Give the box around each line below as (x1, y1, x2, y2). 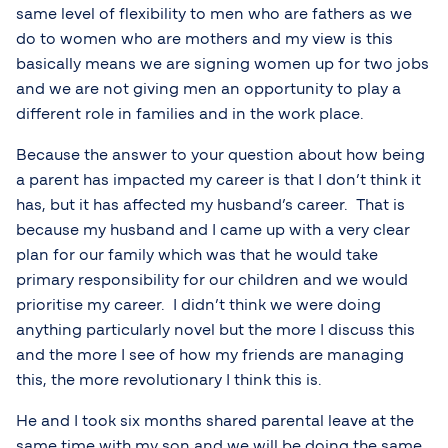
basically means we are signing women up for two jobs (16, 56, 429, 73)
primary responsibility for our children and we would (16, 272, 408, 289)
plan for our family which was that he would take (16, 247, 378, 264)
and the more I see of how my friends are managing (16, 347, 404, 364)
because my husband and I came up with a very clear (16, 222, 410, 239)
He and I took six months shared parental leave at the (16, 413, 414, 430)
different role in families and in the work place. (16, 106, 364, 123)
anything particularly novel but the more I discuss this (16, 322, 415, 339)
